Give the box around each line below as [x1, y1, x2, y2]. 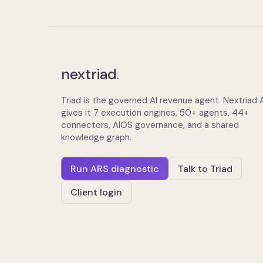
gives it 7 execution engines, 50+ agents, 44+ [61, 107, 249, 119]
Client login [70, 186, 122, 198]
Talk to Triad [178, 162, 232, 175]
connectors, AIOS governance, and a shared [61, 119, 239, 131]
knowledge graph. [61, 131, 131, 143]
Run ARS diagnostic [70, 162, 159, 175]
